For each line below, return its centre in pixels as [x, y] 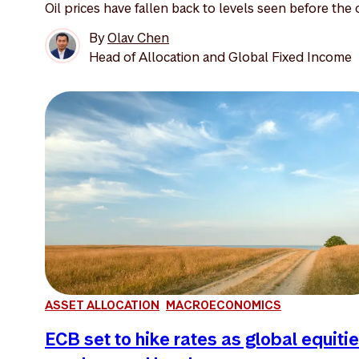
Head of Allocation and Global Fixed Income [220, 56]
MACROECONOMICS [224, 305]
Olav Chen [138, 37]
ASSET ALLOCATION [102, 305]
